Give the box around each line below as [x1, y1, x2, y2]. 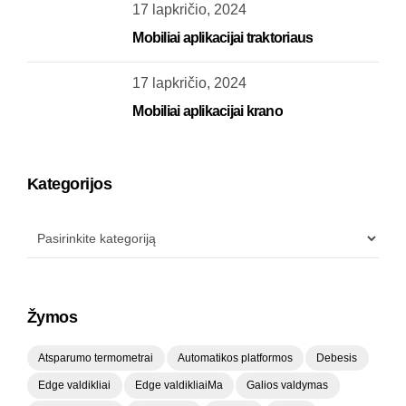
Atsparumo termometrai [38, 351, 154, 364]
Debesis [316, 351, 358, 364]
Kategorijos [27, 175, 112, 194]
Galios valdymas [246, 378, 329, 391]
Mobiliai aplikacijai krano [132, 103, 283, 120]
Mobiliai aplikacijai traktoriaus [132, 30, 314, 46]
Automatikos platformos [177, 351, 293, 364]
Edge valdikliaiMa [134, 378, 223, 391]
